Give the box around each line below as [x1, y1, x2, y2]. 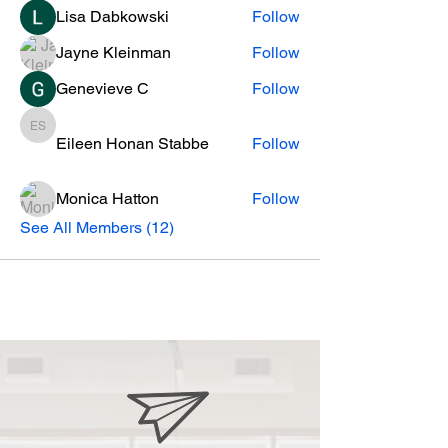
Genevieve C [56, 79, 149, 98]
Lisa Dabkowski [56, 7, 169, 26]
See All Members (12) [20, 218, 174, 237]
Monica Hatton [56, 189, 159, 208]
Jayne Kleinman [56, 43, 171, 62]
